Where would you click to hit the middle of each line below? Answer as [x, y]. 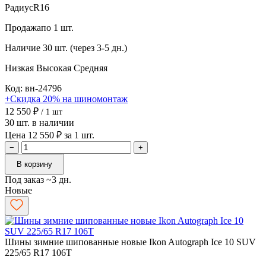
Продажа [23, 27]
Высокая [55, 68]
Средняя [91, 68]
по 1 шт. [57, 27]
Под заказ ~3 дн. [38, 179]
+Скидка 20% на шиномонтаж [66, 99]
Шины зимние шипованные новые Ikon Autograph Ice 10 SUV [130, 242]
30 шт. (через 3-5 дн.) [85, 47]
